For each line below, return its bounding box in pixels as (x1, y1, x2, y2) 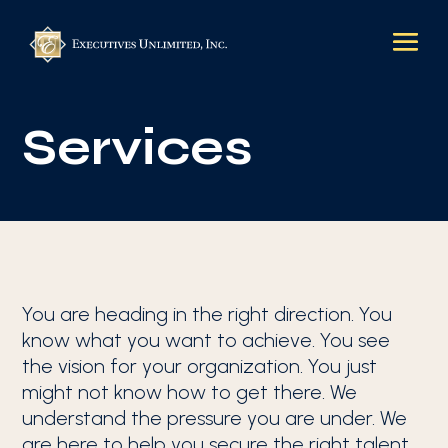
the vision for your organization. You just (22, 354, 378, 378)
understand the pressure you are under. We (22, 406, 408, 430)
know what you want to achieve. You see (22, 328, 391, 352)
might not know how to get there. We (22, 380, 358, 404)
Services (22, 118, 254, 178)
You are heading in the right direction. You (22, 302, 393, 326)
